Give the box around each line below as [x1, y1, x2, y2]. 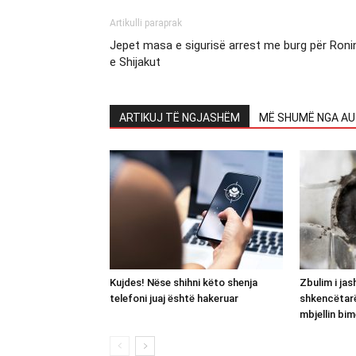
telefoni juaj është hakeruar [110, 292, 238, 305]
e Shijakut [110, 55, 161, 70]
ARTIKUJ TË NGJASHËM [119, 111, 240, 125]
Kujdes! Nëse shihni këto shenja [110, 277, 257, 289]
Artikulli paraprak [110, 17, 182, 29]
